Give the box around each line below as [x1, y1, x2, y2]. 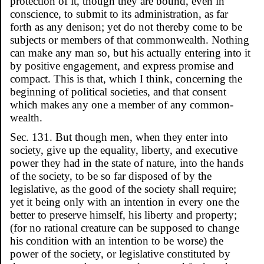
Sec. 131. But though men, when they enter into [10, 130, 228, 143]
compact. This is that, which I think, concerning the [10, 72, 242, 85]
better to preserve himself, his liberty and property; [10, 208, 237, 221]
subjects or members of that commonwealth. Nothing [10, 33, 249, 46]
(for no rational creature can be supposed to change [10, 221, 239, 234]
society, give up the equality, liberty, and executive [10, 143, 237, 156]
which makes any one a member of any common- [10, 98, 233, 111]
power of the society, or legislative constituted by [10, 247, 230, 260]
